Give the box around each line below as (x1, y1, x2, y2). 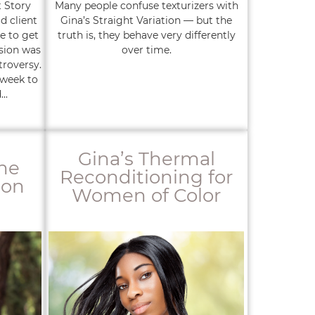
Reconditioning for (60, 166, 233, 188)
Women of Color (72, 184, 221, 207)
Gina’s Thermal (77, 148, 215, 170)
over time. (121, 44, 172, 56)
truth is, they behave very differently (57, 29, 236, 41)
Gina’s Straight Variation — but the (60, 14, 232, 27)
